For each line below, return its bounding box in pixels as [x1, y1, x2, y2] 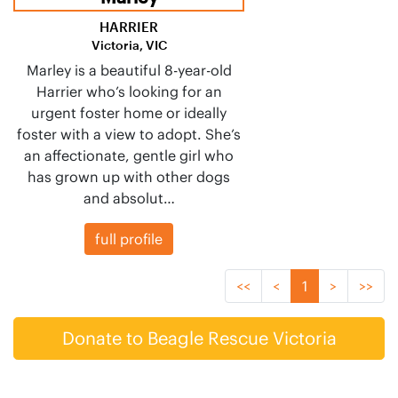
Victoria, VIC [91, 36, 167, 52]
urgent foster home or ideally [31, 103, 227, 122]
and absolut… [83, 188, 175, 207]
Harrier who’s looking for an [36, 82, 222, 100]
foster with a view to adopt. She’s [17, 124, 241, 143]
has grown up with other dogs [28, 167, 230, 186]
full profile [95, 229, 163, 248]
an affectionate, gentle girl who [24, 146, 234, 164]
